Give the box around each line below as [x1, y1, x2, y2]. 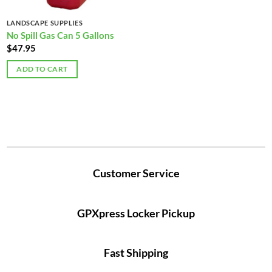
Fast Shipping [104, 246, 168, 260]
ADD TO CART [16, 64, 68, 73]
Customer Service [92, 166, 180, 180]
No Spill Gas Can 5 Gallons [6, 29, 114, 41]
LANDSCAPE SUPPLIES [6, 19, 83, 27]
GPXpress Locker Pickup [77, 206, 195, 220]
